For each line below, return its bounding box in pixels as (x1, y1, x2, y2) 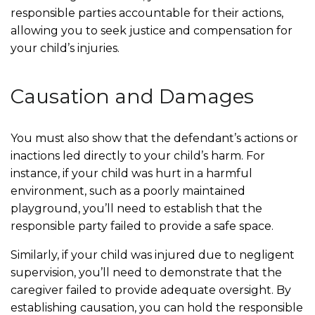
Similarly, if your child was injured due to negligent (11, 248, 295, 262)
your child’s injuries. (11, 41, 120, 55)
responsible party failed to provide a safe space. (11, 219, 276, 233)
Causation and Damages (11, 84, 254, 108)
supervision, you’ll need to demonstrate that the (11, 266, 282, 279)
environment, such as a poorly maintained (11, 184, 245, 198)
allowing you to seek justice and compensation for (11, 24, 292, 37)
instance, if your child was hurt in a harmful (11, 167, 252, 180)
